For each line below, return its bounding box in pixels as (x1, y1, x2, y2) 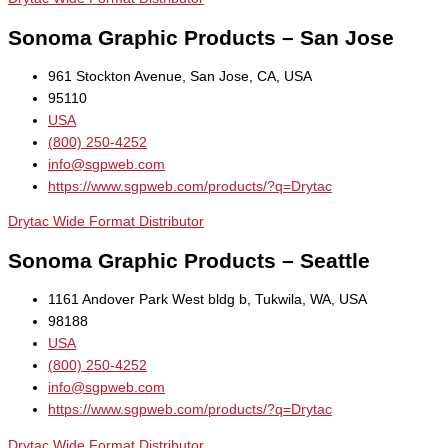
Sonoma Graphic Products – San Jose (8, 25, 394, 49)
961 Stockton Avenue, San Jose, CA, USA (48, 68, 312, 84)
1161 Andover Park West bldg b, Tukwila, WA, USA (48, 292, 367, 308)
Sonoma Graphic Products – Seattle (8, 249, 370, 273)
